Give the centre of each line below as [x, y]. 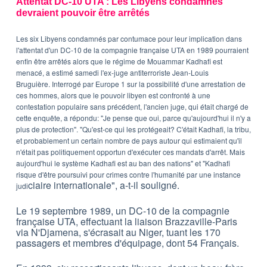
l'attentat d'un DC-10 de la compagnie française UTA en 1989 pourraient [132, 50]
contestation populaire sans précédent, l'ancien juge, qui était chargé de [132, 107]
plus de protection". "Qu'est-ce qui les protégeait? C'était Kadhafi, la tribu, [133, 129]
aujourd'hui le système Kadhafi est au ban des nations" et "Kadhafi [123, 163]
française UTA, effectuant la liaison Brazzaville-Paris [126, 222]
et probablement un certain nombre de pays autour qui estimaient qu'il [129, 141]
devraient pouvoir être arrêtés [83, 13]
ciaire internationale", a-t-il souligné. [103, 185]
